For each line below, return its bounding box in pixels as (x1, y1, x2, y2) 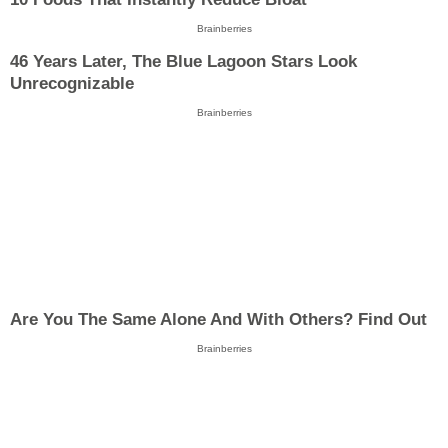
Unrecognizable (10, 73, 134, 93)
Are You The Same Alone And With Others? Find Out (10, 310, 427, 330)
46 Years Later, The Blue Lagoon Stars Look (10, 51, 357, 71)
